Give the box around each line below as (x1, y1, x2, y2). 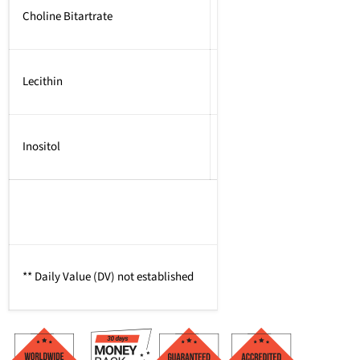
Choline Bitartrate (22, 7, 112, 25)
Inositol (22, 137, 60, 155)
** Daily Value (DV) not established (22, 268, 194, 285)
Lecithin (22, 72, 63, 90)
